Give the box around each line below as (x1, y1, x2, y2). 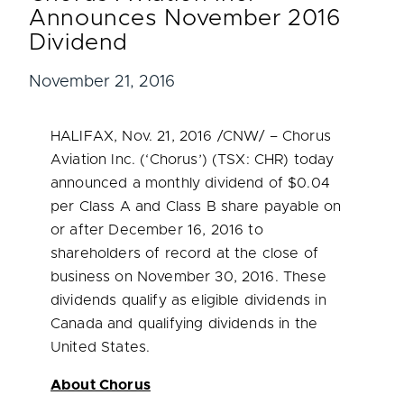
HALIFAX (50, 129, 115, 143)
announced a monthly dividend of (50, 176, 289, 190)
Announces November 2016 (29, 7, 341, 30)
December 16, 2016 (108, 223, 244, 237)
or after (50, 223, 109, 237)
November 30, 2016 (136, 270, 275, 284)
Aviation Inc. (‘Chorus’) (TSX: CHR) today (50, 152, 335, 167)
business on (50, 270, 137, 284)
